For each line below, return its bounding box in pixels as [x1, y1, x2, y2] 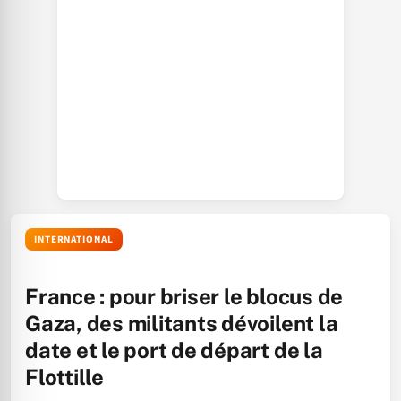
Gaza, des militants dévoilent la [25, 311, 338, 336]
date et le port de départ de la [25, 337, 323, 363]
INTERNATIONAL [34, 233, 114, 246]
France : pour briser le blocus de [25, 284, 344, 309]
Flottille [25, 364, 104, 389]
